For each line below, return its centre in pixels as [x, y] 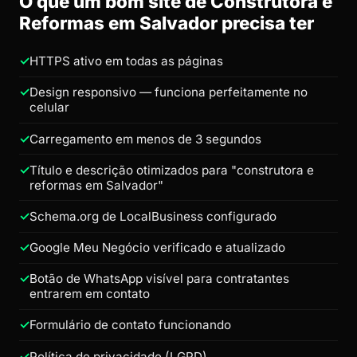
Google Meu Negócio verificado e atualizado [157, 248]
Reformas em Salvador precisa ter [167, 22]
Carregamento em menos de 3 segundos [145, 139]
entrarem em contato [90, 294]
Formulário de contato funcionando [130, 325]
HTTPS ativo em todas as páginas [126, 61]
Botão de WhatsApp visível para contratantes [159, 279]
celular [49, 108]
